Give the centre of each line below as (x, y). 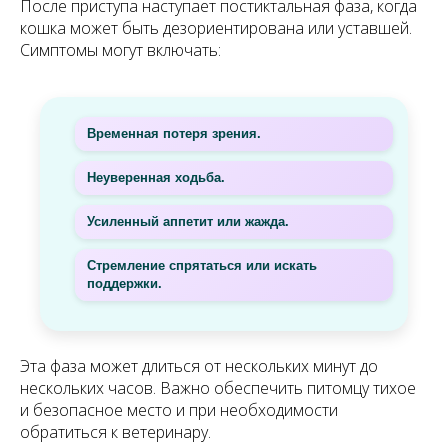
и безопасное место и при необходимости (179, 410)
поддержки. (124, 284)
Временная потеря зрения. (174, 134)
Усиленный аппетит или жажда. (188, 222)
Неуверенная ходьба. (156, 178)
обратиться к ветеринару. (115, 432)
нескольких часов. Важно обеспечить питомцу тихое (218, 388)
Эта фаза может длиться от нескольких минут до (199, 366)
